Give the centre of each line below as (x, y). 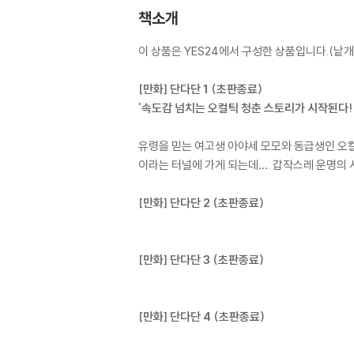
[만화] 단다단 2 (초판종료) (201, 202)
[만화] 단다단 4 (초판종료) (201, 316)
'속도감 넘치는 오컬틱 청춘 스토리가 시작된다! (245, 107)
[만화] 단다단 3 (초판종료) (201, 259)
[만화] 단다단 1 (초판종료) (200, 88)
